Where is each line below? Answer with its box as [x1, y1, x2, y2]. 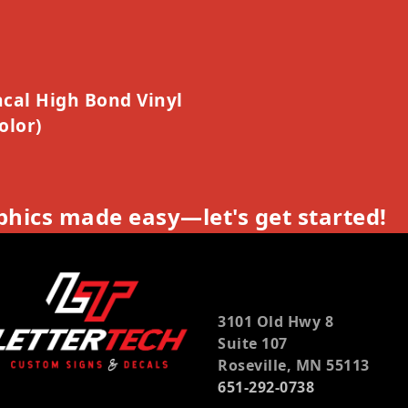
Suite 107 [218, 332, 288, 353]
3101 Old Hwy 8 [218, 311, 333, 331]
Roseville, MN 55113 [218, 354, 370, 375]
